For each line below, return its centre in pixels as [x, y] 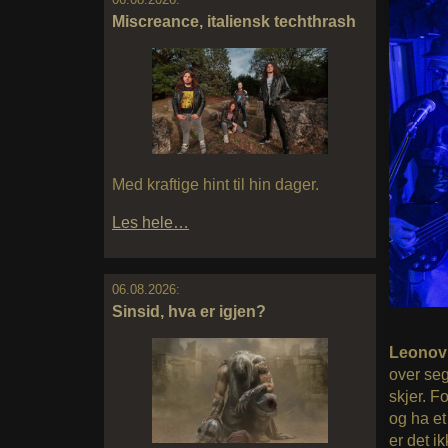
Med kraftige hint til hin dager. [215, 184]
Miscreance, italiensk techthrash [234, 22]
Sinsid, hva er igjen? [189, 311]
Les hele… [150, 222]
